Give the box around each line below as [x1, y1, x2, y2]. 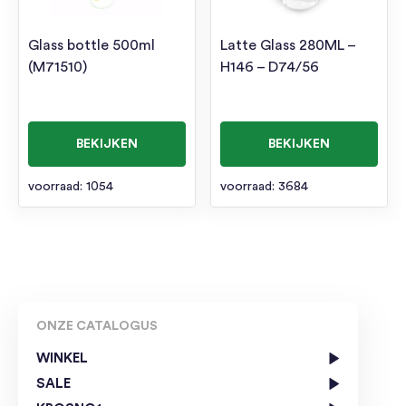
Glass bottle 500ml [28, 38, 155, 53]
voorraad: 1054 [28, 180, 113, 194]
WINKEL [36, 352, 88, 366]
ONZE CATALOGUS [36, 320, 158, 333]
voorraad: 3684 [220, 180, 309, 194]
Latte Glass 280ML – [220, 38, 356, 53]
